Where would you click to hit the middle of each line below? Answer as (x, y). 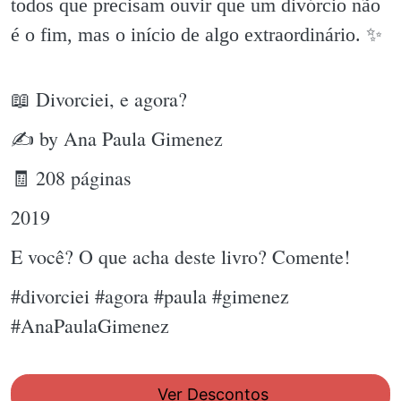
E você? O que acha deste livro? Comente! (180, 256)
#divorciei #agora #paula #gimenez (150, 295)
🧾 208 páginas (71, 177)
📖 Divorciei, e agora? (99, 98)
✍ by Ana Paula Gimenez (117, 138)
